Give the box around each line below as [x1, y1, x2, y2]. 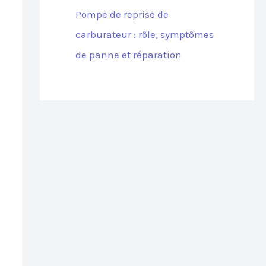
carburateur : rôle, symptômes [75, 28, 214, 40]
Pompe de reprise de [75, 8, 169, 20]
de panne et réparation [75, 48, 182, 61]
